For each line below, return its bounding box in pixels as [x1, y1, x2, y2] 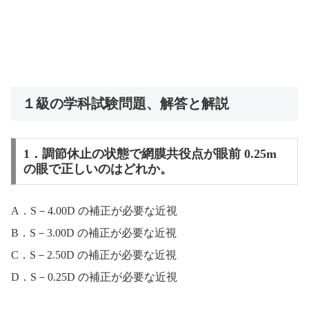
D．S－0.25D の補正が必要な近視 [11, 271, 177, 283]
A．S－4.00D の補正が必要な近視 [11, 205, 177, 217]
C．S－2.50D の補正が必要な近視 [11, 249, 177, 261]
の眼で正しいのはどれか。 [23, 161, 172, 176]
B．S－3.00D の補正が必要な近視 [11, 227, 177, 239]
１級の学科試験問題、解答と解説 [22, 95, 229, 111]
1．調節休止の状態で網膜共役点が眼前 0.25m [23, 146, 277, 161]
